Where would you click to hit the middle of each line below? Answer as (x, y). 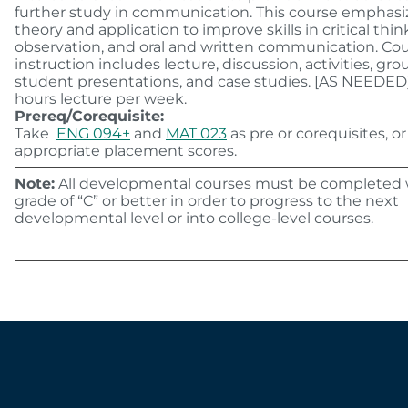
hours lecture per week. (101, 99)
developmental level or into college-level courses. (194, 218)
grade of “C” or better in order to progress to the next (207, 201)
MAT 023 (196, 133)
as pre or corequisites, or (316, 133)
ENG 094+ (93, 133)
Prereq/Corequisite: (89, 116)
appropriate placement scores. (126, 151)
